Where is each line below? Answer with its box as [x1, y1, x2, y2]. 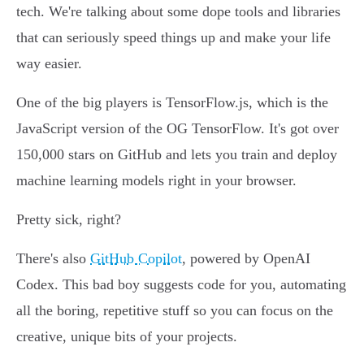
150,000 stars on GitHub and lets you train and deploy [16, 146, 337, 163]
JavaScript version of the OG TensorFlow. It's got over [16, 120, 339, 137]
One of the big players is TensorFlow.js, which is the [16, 94, 328, 111]
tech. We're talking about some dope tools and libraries [16, 3, 340, 20]
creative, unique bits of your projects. [16, 328, 237, 345]
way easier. [16, 55, 82, 72]
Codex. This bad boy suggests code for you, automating [16, 276, 346, 293]
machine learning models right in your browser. [16, 172, 297, 189]
